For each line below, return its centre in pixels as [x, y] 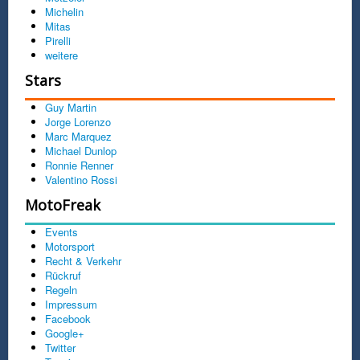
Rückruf [63, 275]
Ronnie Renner [79, 165]
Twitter [60, 347]
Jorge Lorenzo [78, 121]
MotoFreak [63, 205]
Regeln [61, 289]
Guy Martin [71, 107]
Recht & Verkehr [83, 260]
